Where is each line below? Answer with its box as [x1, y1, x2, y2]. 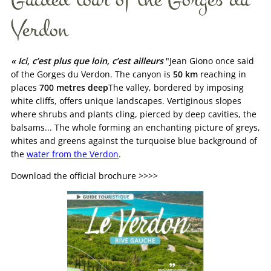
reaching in [198, 68, 246, 80]
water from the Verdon [27, 148, 119, 160]
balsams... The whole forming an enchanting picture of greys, [11, 121, 260, 133]
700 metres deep [39, 81, 108, 93]
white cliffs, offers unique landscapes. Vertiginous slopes [11, 94, 241, 106]
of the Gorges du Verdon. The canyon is [11, 68, 173, 80]
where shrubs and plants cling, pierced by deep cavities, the [11, 108, 256, 120]
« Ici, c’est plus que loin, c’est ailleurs [11, 54, 163, 67]
